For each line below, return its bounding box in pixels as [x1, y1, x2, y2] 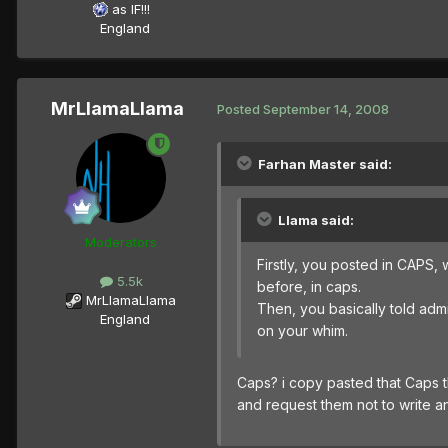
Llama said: [278, 211, 354, 228]
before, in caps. [257, 277, 361, 295]
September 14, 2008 [263, 101, 389, 118]
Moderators [85, 233, 157, 250]
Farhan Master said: [258, 155, 392, 172]
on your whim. [257, 321, 348, 339]
